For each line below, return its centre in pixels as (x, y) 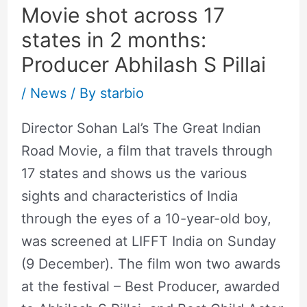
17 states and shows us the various (134, 174)
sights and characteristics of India (129, 196)
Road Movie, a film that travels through (147, 151)
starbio (122, 94)
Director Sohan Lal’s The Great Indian (141, 128)
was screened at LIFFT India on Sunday (148, 242)
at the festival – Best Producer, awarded (150, 287)
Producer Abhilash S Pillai (143, 65)
